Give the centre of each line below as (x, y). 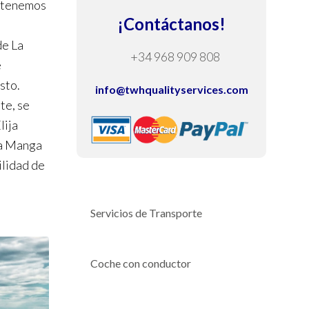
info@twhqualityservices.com (171, 90)
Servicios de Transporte (146, 212)
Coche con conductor (141, 263)
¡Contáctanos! (171, 24)
